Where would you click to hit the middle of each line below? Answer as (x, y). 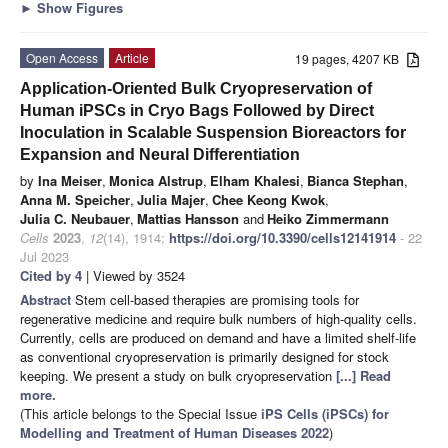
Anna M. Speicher (75, 199)
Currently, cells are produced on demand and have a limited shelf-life (218, 337)
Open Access (62, 57)
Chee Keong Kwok (268, 199)
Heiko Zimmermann (328, 218)
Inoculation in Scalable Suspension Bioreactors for (213, 132)
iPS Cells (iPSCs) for (325, 413)
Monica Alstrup (156, 180)
